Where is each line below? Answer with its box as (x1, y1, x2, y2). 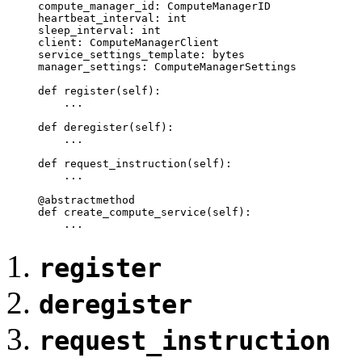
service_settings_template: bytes (11, 48, 245, 61)
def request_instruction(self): (11, 157, 232, 170)
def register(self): (11, 84, 161, 97)
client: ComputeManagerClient (11, 36, 219, 48)
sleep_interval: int (11, 23, 161, 36)
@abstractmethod (11, 193, 135, 206)
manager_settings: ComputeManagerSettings (11, 60, 297, 73)
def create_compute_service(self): (11, 205, 251, 218)
